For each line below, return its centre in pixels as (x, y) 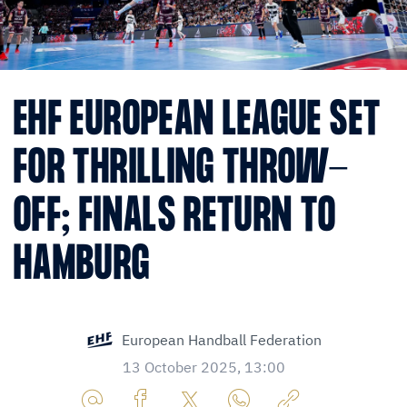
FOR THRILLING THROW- (182, 170)
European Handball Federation (222, 340)
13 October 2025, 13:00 (203, 367)
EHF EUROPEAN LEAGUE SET (198, 122)
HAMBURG (82, 266)
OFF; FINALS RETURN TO (175, 218)
